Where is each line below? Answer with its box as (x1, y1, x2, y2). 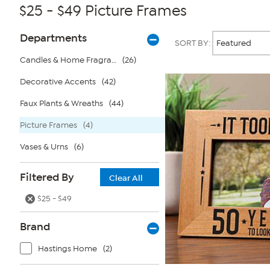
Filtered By (20, 171, 74, 184)
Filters (16, 39, 45, 55)
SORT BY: (175, 38, 212, 48)
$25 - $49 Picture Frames (19, 2, 187, 19)
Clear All (109, 173, 143, 183)
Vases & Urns (20, 142, 68, 152)
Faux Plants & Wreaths (20, 98, 103, 108)
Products (165, 24, 208, 40)
